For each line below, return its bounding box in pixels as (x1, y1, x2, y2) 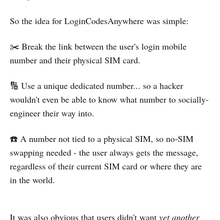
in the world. (10, 174, 55, 186)
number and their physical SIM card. (10, 54, 140, 66)
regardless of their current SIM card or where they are (10, 160, 202, 172)
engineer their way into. (10, 107, 94, 119)
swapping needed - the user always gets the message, (10, 146, 198, 159)
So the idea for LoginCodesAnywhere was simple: (10, 15, 189, 27)
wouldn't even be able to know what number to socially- (10, 93, 209, 106)
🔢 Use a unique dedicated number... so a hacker (10, 80, 183, 92)
